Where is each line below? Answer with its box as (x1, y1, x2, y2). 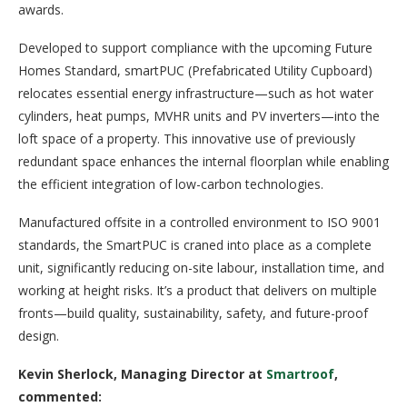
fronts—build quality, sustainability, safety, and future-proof (18, 304, 368, 323)
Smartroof (266, 365, 334, 383)
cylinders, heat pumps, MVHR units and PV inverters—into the (18, 107, 380, 125)
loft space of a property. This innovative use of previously (18, 130, 355, 148)
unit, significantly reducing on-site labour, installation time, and (18, 259, 384, 277)
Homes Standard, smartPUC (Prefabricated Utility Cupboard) (18, 62, 372, 80)
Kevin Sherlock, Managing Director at (18, 365, 266, 383)
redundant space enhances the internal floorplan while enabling (18, 153, 389, 171)
